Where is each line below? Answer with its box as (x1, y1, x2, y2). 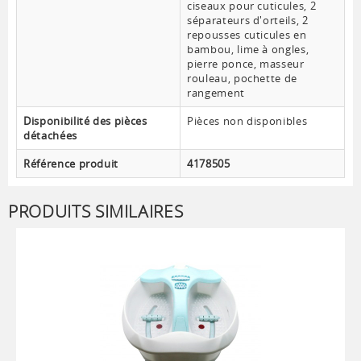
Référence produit (23, 156, 119, 172)
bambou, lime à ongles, (187, 42, 309, 57)
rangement (187, 85, 245, 101)
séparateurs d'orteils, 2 (187, 13, 309, 28)
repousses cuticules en (187, 27, 307, 43)
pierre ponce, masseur (187, 56, 305, 72)
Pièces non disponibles (187, 114, 308, 129)
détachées (23, 128, 77, 143)
